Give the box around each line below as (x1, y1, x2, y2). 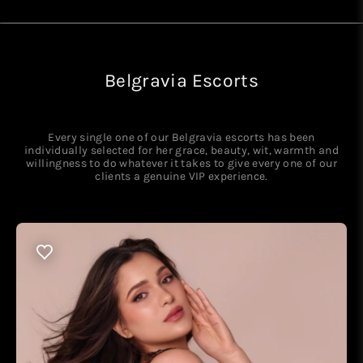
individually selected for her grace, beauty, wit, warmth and (24, 143, 339, 157)
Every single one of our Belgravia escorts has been (48, 130, 315, 144)
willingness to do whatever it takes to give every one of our (26, 156, 337, 170)
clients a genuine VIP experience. (95, 169, 268, 183)
